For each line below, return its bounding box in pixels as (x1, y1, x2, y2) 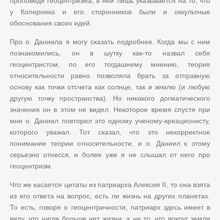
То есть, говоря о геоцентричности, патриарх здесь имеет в (10, 203, 210, 211)
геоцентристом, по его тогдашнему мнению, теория (10, 60, 210, 68)
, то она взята (166, 180, 211, 189)
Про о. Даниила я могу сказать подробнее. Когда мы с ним (10, 37, 210, 46)
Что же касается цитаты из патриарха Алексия (10, 180, 163, 189)
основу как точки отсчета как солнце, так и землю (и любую (10, 82, 210, 91)
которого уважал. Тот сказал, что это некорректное (10, 128, 210, 136)
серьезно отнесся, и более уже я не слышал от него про (10, 150, 210, 159)
